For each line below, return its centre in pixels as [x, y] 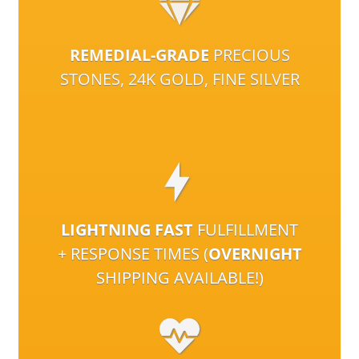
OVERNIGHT [255, 254]
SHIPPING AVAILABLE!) [179, 278]
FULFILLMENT [246, 230]
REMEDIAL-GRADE [139, 55]
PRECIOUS [249, 55]
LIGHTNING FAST [127, 230]
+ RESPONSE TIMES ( [133, 254]
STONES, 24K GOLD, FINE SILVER [179, 79]
